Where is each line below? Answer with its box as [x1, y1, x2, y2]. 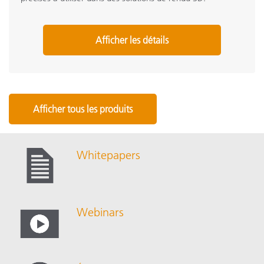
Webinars [76, 204, 124, 219]
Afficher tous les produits [32, 103, 133, 115]
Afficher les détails [95, 34, 169, 46]
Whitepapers [76, 147, 140, 162]
